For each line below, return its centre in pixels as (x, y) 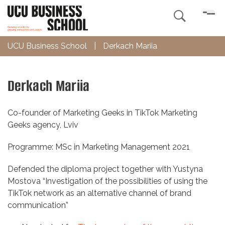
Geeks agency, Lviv (43, 125)
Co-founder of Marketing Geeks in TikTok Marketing (102, 113)
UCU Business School (47, 46)
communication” (38, 205)
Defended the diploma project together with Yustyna (105, 169)
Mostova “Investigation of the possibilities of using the (107, 181)
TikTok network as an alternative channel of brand (99, 193)
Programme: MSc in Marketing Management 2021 (99, 147)
